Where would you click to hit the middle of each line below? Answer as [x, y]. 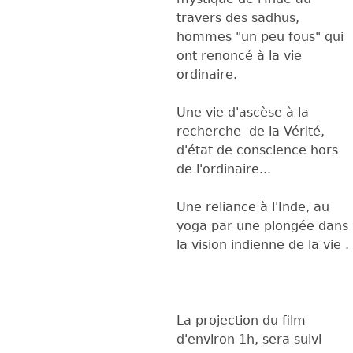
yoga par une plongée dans [262, 225]
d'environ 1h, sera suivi [249, 339]
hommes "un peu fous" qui [260, 36]
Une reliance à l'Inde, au [253, 206]
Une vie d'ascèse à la [243, 112]
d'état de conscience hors [257, 150]
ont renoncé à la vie [239, 55]
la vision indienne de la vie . [263, 244]
